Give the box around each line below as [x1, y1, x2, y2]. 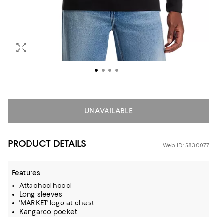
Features [12, 169, 41, 177]
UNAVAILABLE [84, 106, 133, 115]
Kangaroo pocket [19, 207, 77, 216]
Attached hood [19, 181, 71, 189]
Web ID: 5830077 [163, 141, 209, 149]
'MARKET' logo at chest [19, 199, 94, 207]
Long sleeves [19, 190, 62, 198]
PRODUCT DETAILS [8, 138, 87, 149]
